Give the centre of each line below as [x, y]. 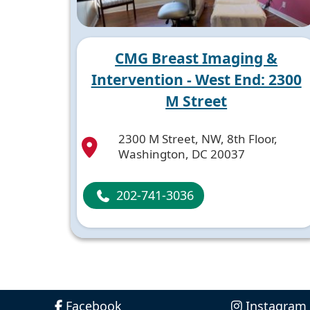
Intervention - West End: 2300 [196, 79]
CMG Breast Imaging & [197, 58]
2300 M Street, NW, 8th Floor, [198, 139]
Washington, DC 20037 [182, 154]
